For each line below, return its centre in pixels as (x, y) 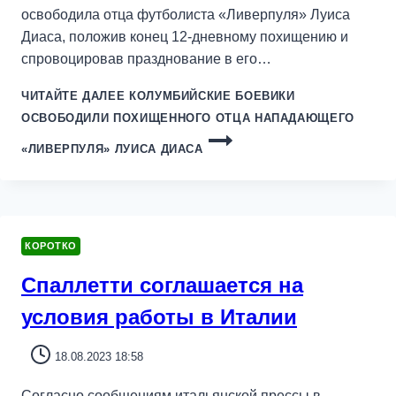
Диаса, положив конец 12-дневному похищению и (185, 37)
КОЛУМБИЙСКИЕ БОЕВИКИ (210, 96)
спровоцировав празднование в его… (146, 59)
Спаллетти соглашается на (162, 285)
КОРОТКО (51, 246)
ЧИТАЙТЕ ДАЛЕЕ (73, 96)
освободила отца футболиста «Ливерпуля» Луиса (186, 15)
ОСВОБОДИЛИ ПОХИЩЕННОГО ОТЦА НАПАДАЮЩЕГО (188, 118)
